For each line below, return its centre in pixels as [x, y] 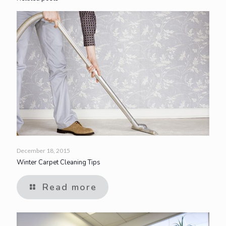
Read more [70, 187]
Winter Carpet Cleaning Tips [59, 162]
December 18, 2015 [43, 150]
